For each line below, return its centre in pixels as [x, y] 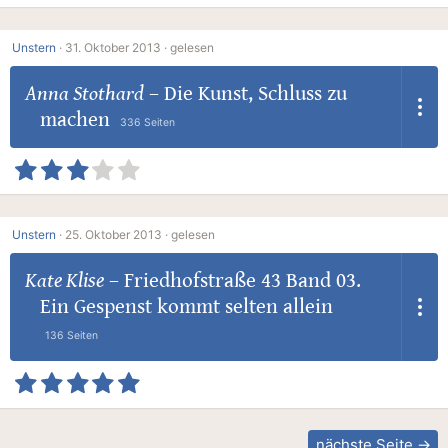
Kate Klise [64, 280]
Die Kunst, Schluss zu [255, 93]
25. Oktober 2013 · [116, 234]
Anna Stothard [84, 93]
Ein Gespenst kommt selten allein [186, 306]
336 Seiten [147, 122]
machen [74, 119]
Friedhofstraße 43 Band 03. [242, 280]
